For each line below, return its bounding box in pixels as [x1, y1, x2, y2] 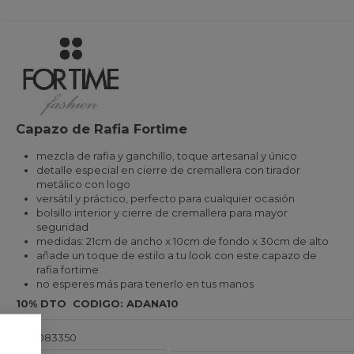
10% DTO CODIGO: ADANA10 [15, 297, 179, 311]
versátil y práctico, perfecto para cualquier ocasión [36, 191, 295, 205]
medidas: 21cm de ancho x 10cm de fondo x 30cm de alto [36, 234, 329, 247]
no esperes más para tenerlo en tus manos [36, 277, 254, 290]
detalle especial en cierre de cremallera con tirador [36, 163, 300, 176]
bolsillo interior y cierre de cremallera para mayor [36, 205, 288, 219]
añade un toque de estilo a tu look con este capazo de [36, 248, 317, 262]
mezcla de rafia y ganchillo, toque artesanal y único [36, 149, 297, 162]
